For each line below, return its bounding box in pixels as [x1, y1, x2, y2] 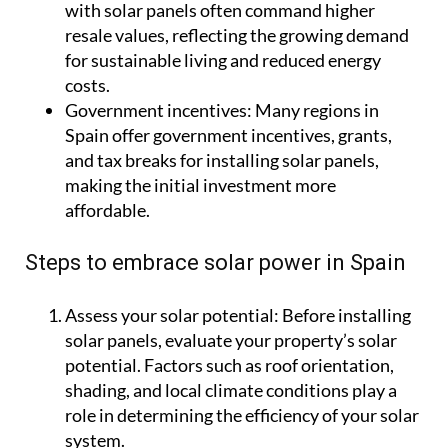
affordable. [65, 199, 150, 222]
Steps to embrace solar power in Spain [25, 250, 406, 276]
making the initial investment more [65, 174, 336, 197]
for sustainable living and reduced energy [65, 49, 381, 72]
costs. [65, 74, 110, 97]
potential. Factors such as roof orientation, [65, 354, 394, 377]
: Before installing [274, 304, 411, 327]
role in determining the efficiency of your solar [65, 404, 419, 427]
